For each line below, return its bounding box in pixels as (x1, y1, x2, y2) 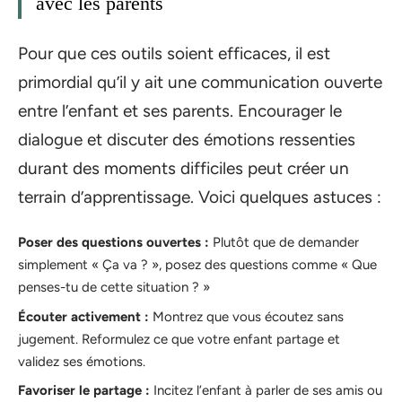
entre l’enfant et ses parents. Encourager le (18, 100, 342, 121)
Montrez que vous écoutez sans (149, 308, 344, 325)
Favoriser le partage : (18, 382, 150, 399)
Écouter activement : (18, 308, 149, 325)
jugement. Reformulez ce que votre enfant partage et (18, 330, 340, 347)
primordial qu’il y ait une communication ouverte (18, 71, 382, 92)
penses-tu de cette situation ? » (18, 279, 210, 296)
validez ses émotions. (18, 353, 145, 370)
